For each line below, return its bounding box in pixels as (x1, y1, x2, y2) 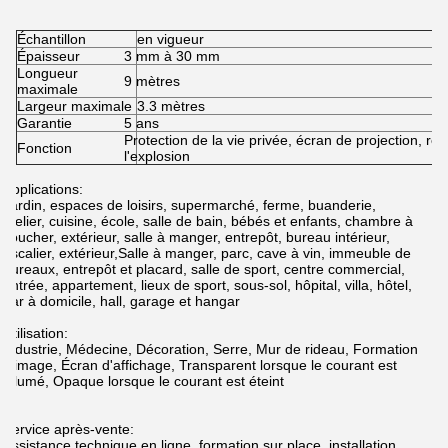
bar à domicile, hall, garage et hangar (2, 293, 240, 309)
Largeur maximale (17, 98, 132, 114)
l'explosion (123, 148, 190, 164)
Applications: (2, 181, 83, 197)
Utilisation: (2, 325, 68, 341)
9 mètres (123, 73, 180, 89)
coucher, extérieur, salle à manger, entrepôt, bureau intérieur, (2, 229, 390, 245)
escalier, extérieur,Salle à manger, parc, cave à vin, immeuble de (2, 245, 411, 261)
